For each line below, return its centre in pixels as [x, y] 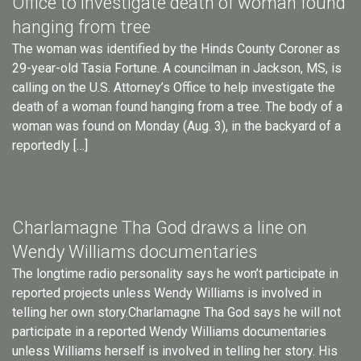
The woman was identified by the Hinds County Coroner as [176, 48]
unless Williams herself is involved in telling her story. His [175, 351]
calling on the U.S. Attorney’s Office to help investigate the [174, 87]
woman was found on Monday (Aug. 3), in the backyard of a [176, 126]
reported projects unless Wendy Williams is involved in [167, 293]
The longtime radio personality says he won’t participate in [175, 273]
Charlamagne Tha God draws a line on [160, 227]
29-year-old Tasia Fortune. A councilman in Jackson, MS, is [177, 68]
